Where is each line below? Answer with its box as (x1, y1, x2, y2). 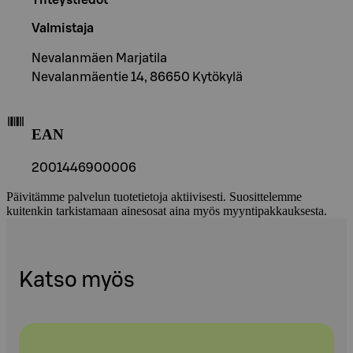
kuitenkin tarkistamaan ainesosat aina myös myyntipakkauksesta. (6, 204, 327, 218)
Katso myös (19, 269, 135, 291)
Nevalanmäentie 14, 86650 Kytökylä (32, 70, 243, 84)
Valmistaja (32, 21, 94, 35)
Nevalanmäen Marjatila (32, 51, 167, 65)
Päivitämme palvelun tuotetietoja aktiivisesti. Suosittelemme (6, 190, 302, 204)
